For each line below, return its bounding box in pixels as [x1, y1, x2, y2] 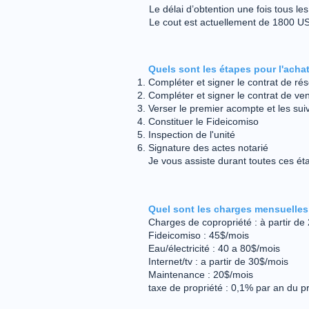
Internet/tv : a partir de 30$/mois [148, 256, 288, 267]
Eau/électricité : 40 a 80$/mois [148, 243, 280, 254]
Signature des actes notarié [148, 142, 268, 153]
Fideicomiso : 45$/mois [148, 230, 249, 241]
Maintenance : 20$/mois [148, 269, 253, 280]
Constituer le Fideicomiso [148, 116, 259, 127]
